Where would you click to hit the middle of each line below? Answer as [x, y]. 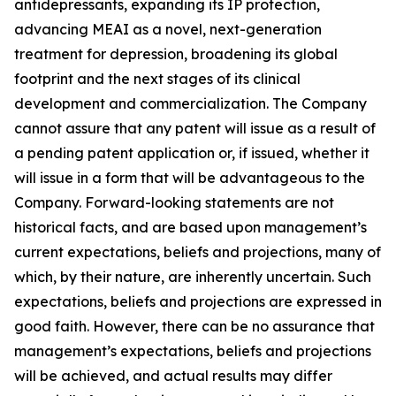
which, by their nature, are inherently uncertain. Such [193, 277]
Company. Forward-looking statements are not [174, 202]
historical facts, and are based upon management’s [190, 227]
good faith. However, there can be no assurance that [194, 326]
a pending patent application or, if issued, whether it [192, 153]
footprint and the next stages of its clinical [157, 79]
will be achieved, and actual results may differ [173, 376]
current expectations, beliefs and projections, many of [198, 252]
